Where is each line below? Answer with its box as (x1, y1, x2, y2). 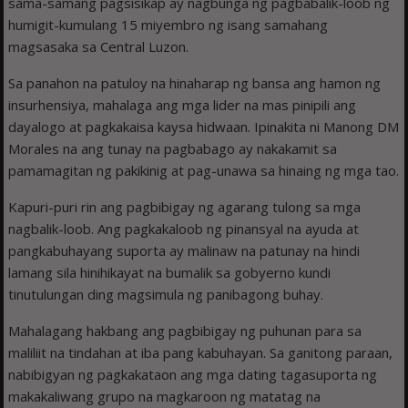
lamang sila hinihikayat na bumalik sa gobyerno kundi (8, 263, 331, 282)
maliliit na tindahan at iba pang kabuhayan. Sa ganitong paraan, (8, 343, 393, 362)
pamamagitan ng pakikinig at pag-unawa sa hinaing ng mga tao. (8, 161, 400, 180)
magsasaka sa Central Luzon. (8, 37, 189, 56)
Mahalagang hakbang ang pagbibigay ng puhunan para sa (8, 321, 362, 341)
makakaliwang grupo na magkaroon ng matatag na (8, 387, 321, 406)
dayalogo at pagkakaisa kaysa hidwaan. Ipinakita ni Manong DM (8, 117, 400, 137)
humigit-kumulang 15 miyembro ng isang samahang (8, 15, 329, 35)
